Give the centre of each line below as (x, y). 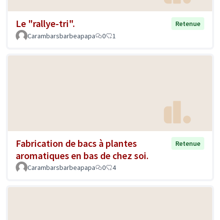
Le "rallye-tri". (45, 24)
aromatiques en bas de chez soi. (82, 155)
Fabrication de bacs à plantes (76, 143)
